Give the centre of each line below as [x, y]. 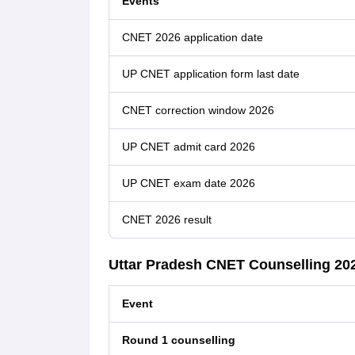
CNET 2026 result [166, 220]
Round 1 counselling [178, 340]
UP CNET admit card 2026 [188, 147]
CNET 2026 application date [192, 38]
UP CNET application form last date [210, 74]
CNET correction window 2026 [198, 111]
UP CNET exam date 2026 [188, 183]
